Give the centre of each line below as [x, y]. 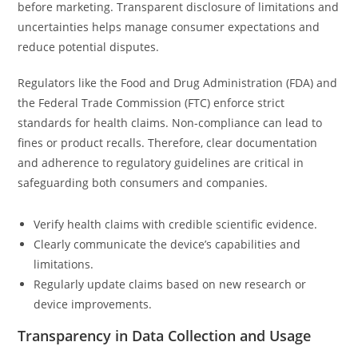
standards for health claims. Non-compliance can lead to [170, 123]
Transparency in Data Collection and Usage [165, 336]
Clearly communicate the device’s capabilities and [167, 244]
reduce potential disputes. [89, 47]
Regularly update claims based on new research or [170, 284]
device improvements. [93, 304]
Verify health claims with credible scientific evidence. [176, 224]
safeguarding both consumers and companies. [143, 183]
